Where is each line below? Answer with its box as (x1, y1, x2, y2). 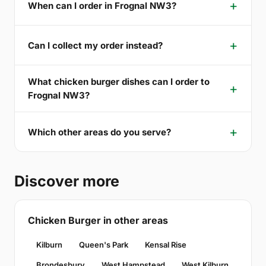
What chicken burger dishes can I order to (28, 76, 210, 88)
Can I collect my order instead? (28, 39, 163, 51)
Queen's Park (79, 240, 128, 250)
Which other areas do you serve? (28, 126, 171, 138)
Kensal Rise (145, 240, 186, 250)
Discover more (14, 172, 119, 191)
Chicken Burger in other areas (28, 214, 168, 227)
